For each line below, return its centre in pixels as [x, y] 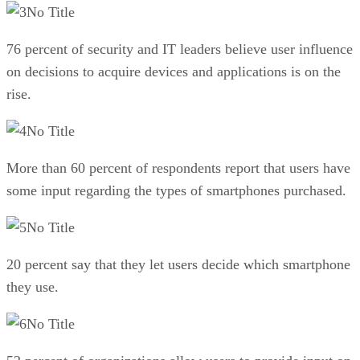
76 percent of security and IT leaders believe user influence [180, 49]
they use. [33, 286]
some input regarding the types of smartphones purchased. [176, 190]
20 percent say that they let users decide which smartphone [178, 264]
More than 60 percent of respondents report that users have [178, 168]
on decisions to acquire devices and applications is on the [174, 71]
